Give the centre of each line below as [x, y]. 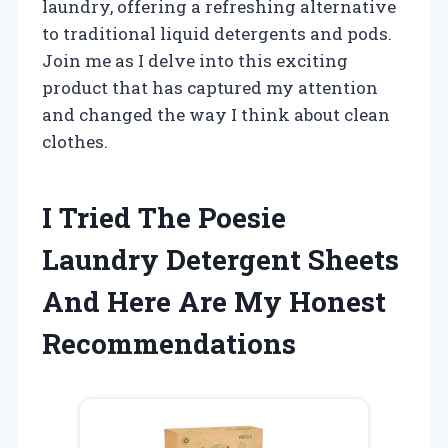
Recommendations [169, 343]
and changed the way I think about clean [216, 114]
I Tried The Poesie [164, 217]
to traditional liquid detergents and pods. [217, 33]
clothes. [75, 141]
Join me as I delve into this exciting [195, 60]
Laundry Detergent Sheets [220, 259]
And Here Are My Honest [214, 301]
